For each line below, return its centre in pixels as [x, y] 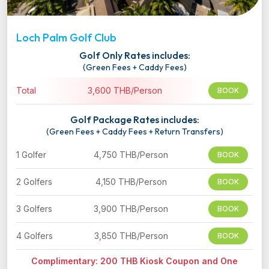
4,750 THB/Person [131, 154]
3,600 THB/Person [125, 90]
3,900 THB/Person [131, 208]
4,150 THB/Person [131, 181]
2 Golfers [34, 181]
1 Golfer [31, 154]
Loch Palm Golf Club [66, 37]
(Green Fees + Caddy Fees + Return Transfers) [134, 131]
